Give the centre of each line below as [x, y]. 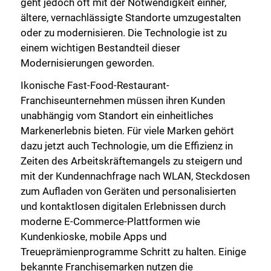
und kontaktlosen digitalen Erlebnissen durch [123, 207]
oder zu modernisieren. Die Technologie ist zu [124, 32]
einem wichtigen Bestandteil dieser [100, 47]
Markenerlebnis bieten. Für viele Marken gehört [127, 131]
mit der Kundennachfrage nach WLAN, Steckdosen [135, 176]
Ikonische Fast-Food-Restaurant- [95, 86]
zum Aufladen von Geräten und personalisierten [128, 191]
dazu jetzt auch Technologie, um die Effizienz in [127, 146]
